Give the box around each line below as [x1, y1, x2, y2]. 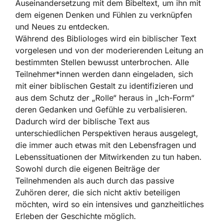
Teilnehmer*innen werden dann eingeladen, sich [15, 69, 193, 79]
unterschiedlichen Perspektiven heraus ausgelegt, [15, 128, 198, 139]
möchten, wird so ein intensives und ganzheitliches [15, 199, 204, 210]
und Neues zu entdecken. [15, 22, 110, 32]
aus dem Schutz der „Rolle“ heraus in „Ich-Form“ [15, 93, 194, 103]
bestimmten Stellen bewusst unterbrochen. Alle [15, 57, 189, 68]
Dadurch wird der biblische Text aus [15, 116, 149, 127]
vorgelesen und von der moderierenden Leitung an [15, 45, 203, 56]
